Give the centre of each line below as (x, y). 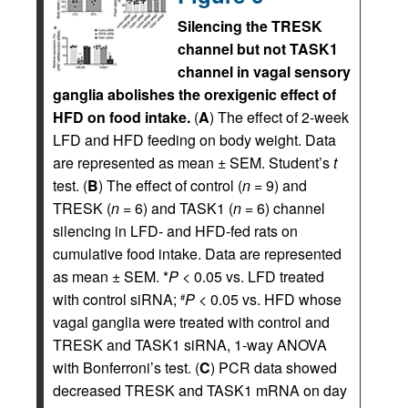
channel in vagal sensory (264, 71)
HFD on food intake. (122, 117)
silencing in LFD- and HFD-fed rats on (175, 231)
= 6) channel (283, 208)
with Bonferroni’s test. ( (126, 367)
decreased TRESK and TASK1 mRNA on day (200, 390)
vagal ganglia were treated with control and (191, 322)
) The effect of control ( (170, 185)
